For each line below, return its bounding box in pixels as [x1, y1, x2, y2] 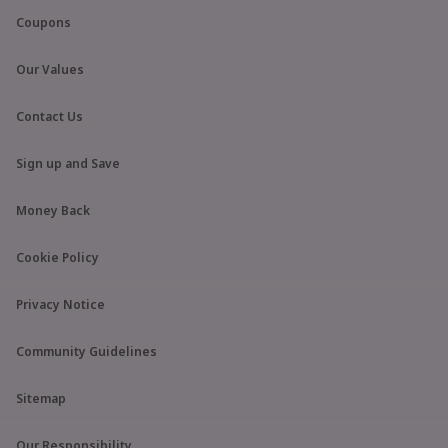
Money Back [16, 202, 90, 219]
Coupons [16, 14, 71, 31]
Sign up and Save [16, 155, 120, 172]
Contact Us [16, 108, 83, 125]
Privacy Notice [16, 296, 105, 313]
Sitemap [16, 390, 66, 407]
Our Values [16, 61, 84, 78]
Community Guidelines [16, 343, 157, 360]
